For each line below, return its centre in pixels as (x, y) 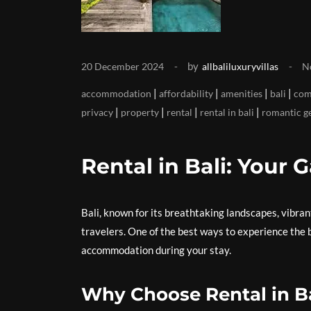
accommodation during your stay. (156, 250)
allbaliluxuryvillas (240, 66)
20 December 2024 (123, 66)
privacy (97, 112)
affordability (186, 93)
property (140, 112)
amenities (242, 93)
